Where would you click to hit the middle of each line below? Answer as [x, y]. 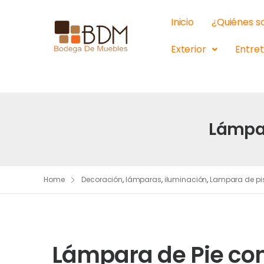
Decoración [102, 179]
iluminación [186, 179]
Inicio [182, 22]
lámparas [143, 179]
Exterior [188, 49]
